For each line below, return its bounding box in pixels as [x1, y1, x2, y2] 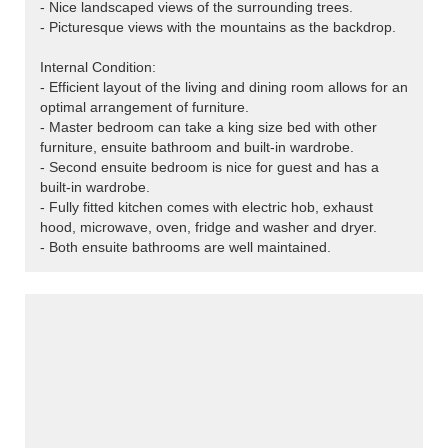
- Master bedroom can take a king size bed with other [40, 119, 377, 136]
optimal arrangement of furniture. [40, 99, 249, 116]
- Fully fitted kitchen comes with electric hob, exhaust [40, 199, 373, 216]
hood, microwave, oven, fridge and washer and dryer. [40, 219, 377, 236]
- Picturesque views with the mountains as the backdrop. [40, 19, 396, 36]
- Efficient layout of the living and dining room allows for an [40, 79, 408, 96]
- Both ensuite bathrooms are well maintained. [40, 239, 331, 256]
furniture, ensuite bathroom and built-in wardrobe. [40, 139, 354, 156]
